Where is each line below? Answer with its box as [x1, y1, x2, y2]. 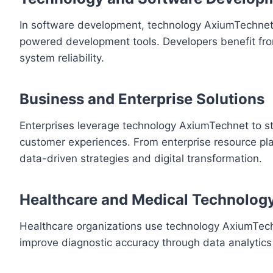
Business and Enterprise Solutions [19, 90, 264, 108]
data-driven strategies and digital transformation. [19, 152, 262, 165]
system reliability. [19, 52, 104, 65]
